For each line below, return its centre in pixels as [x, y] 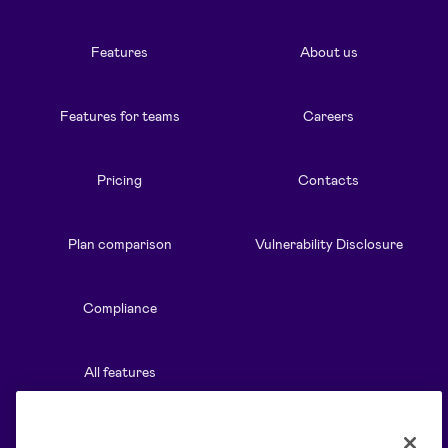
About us [328, 51]
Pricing [119, 179]
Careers [328, 115]
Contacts [328, 179]
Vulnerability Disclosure [328, 243]
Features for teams [119, 115]
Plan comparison [119, 243]
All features [119, 371]
